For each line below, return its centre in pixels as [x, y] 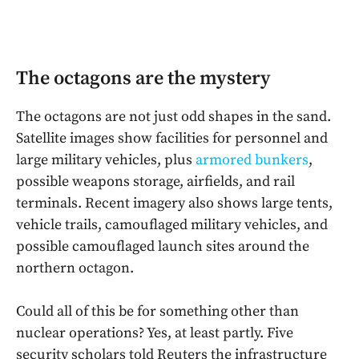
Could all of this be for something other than [157, 312]
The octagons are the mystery [143, 79]
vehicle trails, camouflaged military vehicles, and [172, 225]
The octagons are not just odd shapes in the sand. [173, 117]
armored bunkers [252, 160]
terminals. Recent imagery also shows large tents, [174, 204]
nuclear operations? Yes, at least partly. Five [155, 333]
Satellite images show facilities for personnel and [172, 139]
